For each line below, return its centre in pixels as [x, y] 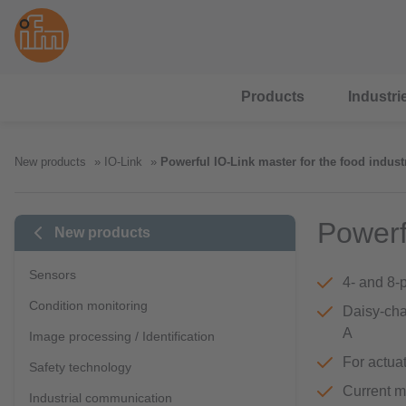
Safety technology [80, 367]
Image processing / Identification [122, 336]
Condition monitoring [88, 305]
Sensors [53, 275]
